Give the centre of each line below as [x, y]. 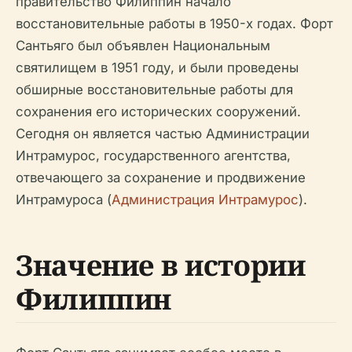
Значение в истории [161, 265]
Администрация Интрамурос [205, 200]
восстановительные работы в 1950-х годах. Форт [174, 24]
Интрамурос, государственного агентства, [153, 156]
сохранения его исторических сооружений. [158, 112]
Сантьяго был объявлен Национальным [143, 46]
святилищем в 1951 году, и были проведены [157, 68]
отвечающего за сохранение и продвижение [161, 178]
